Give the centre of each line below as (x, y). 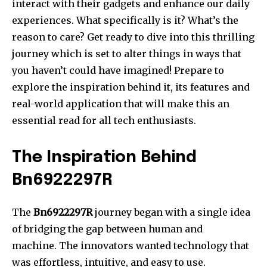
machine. (34, 246)
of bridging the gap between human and (107, 229)
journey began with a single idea (171, 212)
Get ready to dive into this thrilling (171, 37)
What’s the (213, 21)
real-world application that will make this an (121, 104)
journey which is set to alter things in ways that (127, 54)
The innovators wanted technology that (154, 246)
